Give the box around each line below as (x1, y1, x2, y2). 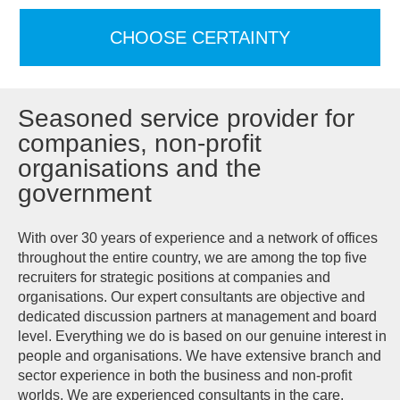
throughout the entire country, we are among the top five (18, 249, 367, 265)
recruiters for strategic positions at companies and (18, 269, 330, 285)
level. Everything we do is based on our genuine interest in (18, 328, 387, 344)
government (18, 179, 152, 207)
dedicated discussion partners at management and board (18, 308, 377, 324)
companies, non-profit (18, 129, 262, 157)
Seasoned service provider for (18, 104, 354, 132)
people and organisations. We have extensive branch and (18, 347, 381, 363)
